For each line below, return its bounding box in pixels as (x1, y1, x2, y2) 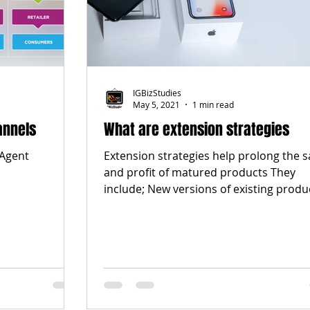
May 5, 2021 (133, 99, 180, 111)
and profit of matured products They (104, 165, 295, 181)
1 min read (192, 99, 234, 111)
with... (104, 198, 134, 214)
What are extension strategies (104, 118, 289, 141)
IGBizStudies (133, 86, 181, 98)
